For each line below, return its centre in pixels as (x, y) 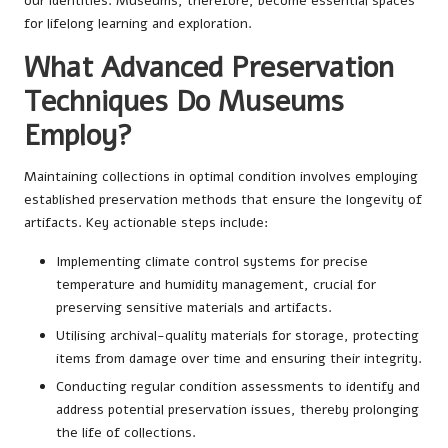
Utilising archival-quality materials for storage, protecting (237, 336)
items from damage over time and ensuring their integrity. (239, 359)
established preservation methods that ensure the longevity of (223, 199)
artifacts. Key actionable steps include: (146, 222)
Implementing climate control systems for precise (212, 261)
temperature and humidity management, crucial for (216, 284)
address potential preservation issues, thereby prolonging (237, 410)
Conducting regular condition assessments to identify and (238, 387)
